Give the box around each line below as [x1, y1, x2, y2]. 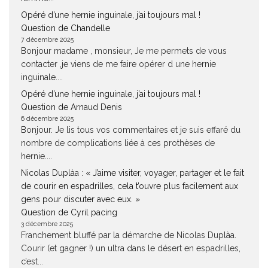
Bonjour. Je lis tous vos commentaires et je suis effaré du [21, 125, 240, 135]
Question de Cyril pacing [21, 208, 117, 217]
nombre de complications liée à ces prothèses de [21, 138, 215, 148]
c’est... [21, 257, 43, 266]
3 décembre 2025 [21, 220, 73, 227]
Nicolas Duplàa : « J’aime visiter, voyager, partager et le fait [21, 168, 244, 178]
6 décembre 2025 [21, 115, 74, 122]
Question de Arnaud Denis [21, 102, 122, 112]
